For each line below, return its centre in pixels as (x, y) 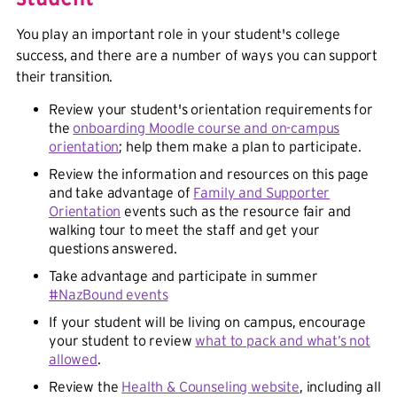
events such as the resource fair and (236, 211)
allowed (73, 359)
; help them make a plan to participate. (241, 146)
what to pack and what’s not (283, 340)
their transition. (64, 76)
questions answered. (113, 248)
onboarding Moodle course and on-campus (206, 128)
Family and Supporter (262, 192)
